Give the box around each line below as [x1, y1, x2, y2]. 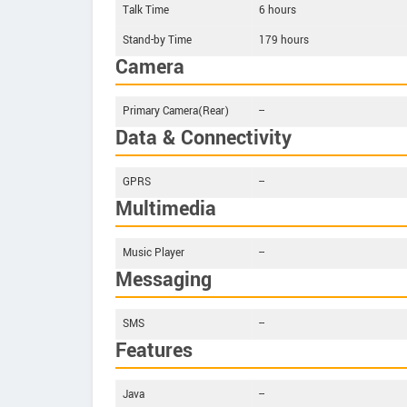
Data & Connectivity [115, 124, 292, 154]
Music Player [123, 245, 184, 262]
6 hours [259, 3, 296, 19]
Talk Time [123, 3, 169, 19]
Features [115, 336, 193, 366]
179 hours [259, 33, 309, 49]
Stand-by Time [123, 33, 192, 49]
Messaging [115, 265, 212, 295]
